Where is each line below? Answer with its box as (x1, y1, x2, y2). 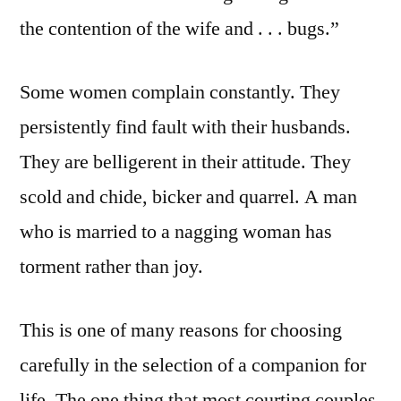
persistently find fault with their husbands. (20, 115, 351, 141)
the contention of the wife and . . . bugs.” (20, 16, 339, 42)
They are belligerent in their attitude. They (20, 149, 351, 175)
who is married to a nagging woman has (20, 219, 332, 245)
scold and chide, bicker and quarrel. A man (20, 184, 357, 210)
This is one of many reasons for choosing (20, 318, 342, 344)
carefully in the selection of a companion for (20, 353, 366, 379)
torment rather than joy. (20, 254, 203, 280)
